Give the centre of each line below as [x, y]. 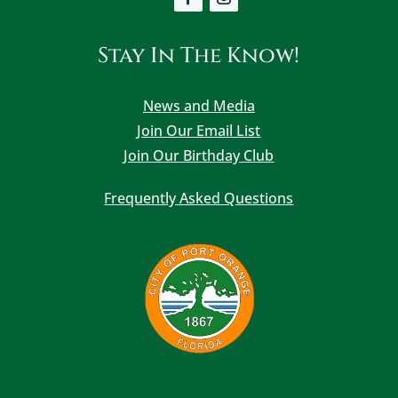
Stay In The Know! [199, 56]
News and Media [199, 106]
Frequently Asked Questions [199, 199]
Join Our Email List [199, 131]
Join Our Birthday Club [199, 156]
